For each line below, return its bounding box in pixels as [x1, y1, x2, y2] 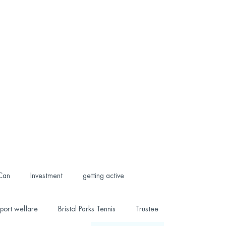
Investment [30, 172, 63, 179]
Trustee [135, 205, 158, 212]
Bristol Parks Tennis [58, 205, 116, 212]
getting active [82, 172, 124, 179]
